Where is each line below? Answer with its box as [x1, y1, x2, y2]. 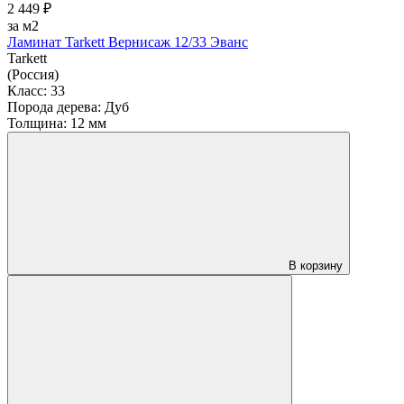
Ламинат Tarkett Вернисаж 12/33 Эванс [7, 34, 248, 50]
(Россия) [7, 67, 59, 83]
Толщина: [7, 115, 67, 132]
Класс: [7, 83, 47, 99]
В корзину [289, 259, 343, 273]
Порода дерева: [7, 99, 101, 115]
